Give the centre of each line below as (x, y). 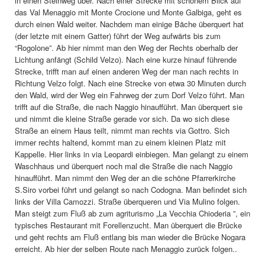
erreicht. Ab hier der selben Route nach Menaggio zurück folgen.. (126, 249)
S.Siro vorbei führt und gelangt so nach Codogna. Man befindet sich (131, 190)
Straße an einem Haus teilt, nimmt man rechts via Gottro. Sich (122, 130)
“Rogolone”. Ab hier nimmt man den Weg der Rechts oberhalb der (126, 48)
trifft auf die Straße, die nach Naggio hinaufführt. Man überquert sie (129, 107)
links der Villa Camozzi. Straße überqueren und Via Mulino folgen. (127, 201)
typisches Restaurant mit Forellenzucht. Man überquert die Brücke (128, 225)
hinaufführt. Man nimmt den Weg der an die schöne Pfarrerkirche (125, 178)
